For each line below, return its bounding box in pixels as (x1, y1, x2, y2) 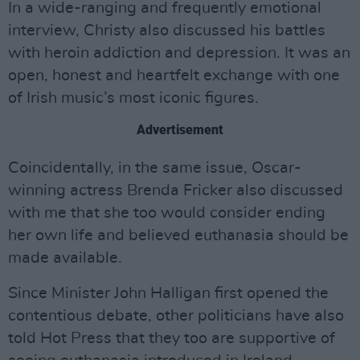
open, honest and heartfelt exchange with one (8, 67, 340, 84)
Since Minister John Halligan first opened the (8, 285, 329, 301)
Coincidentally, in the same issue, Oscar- (8, 160, 301, 176)
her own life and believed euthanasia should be (8, 227, 349, 243)
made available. (8, 250, 122, 266)
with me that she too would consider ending (8, 205, 325, 221)
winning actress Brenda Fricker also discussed (8, 182, 343, 198)
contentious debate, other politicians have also (8, 308, 344, 324)
